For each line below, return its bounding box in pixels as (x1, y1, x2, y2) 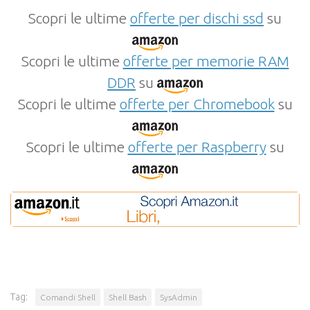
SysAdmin (160, 293, 197, 302)
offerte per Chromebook (119, 95, 275, 112)
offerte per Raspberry (127, 138, 266, 155)
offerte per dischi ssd (130, 9, 264, 26)
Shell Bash (109, 293, 147, 302)
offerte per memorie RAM (122, 52, 289, 69)
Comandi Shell (40, 293, 95, 302)
